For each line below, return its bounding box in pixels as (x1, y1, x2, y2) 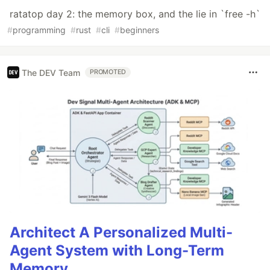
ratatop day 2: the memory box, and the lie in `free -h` (10, 8, 260, 20)
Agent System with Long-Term (10, 241, 224, 259)
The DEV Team (22, 67, 80, 78)
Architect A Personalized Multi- (10, 223, 233, 241)
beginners (120, 25, 159, 36)
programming (13, 25, 66, 36)
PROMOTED (90, 68, 127, 77)
